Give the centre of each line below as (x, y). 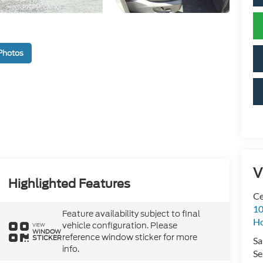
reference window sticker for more (129, 237)
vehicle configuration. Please (119, 226)
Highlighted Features (69, 184)
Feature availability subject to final (131, 214)
